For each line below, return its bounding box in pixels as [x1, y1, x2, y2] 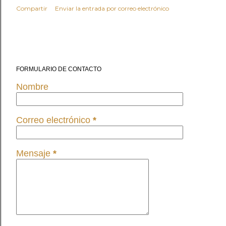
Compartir [16, 4, 47, 12]
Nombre [16, 81, 48, 92]
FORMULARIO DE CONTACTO [16, 65, 101, 73]
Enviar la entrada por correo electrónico [55, 4, 169, 12]
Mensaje [16, 148, 53, 158]
